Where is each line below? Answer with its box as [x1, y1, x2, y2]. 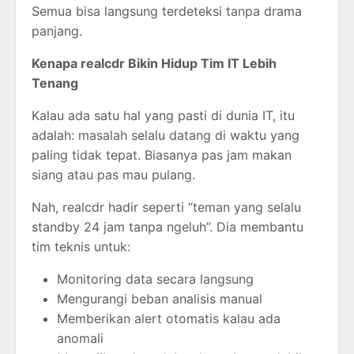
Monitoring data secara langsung [57, 271, 254, 288]
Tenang [32, 75, 78, 92]
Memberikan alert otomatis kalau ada [57, 311, 281, 327]
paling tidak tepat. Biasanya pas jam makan [32, 147, 292, 164]
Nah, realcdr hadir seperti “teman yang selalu [32, 199, 301, 216]
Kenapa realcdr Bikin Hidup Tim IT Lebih [32, 55, 277, 72]
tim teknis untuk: [32, 239, 130, 255]
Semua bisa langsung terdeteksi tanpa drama [32, 3, 302, 20]
